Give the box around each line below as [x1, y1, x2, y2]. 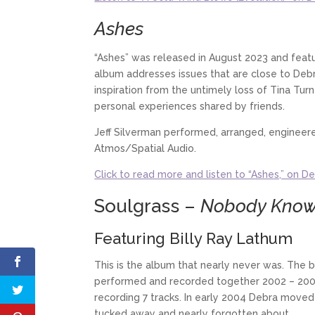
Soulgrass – [94, 195, 201, 217]
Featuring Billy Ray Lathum [94, 229, 293, 247]
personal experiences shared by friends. [94, 100, 285, 112]
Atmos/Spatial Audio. [94, 142, 197, 154]
